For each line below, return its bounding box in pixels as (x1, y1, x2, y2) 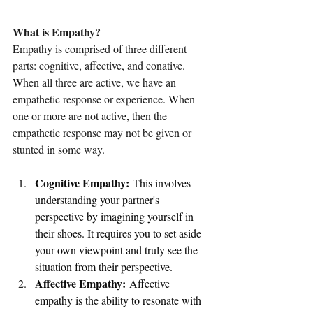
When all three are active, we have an (13, 75, 179, 90)
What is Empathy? (13, 24, 101, 41)
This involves (129, 175, 194, 191)
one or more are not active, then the (13, 108, 170, 124)
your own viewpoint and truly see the (35, 242, 201, 258)
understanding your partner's (35, 192, 162, 208)
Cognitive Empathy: (35, 175, 129, 191)
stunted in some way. (13, 142, 105, 157)
